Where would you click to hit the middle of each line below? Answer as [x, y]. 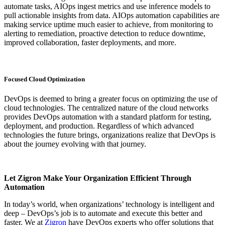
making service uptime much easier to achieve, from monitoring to [108, 24]
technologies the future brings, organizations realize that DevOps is [110, 135]
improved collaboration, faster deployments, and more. [90, 42]
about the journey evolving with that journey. [75, 144]
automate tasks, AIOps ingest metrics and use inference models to [107, 6]
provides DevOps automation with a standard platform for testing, [108, 117]
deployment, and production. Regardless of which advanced [99, 126]
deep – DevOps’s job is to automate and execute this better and [103, 213]
